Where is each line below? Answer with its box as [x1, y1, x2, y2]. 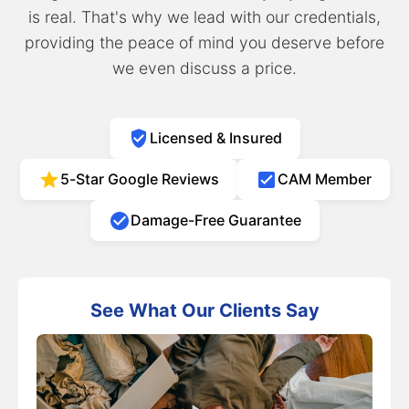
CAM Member [277, 170, 372, 188]
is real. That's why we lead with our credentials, [28, 7, 381, 26]
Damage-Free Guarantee [130, 211, 301, 229]
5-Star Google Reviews [59, 170, 219, 188]
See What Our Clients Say [89, 299, 320, 321]
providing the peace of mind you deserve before [25, 33, 384, 52]
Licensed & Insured [149, 129, 282, 147]
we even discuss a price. [112, 58, 297, 78]
